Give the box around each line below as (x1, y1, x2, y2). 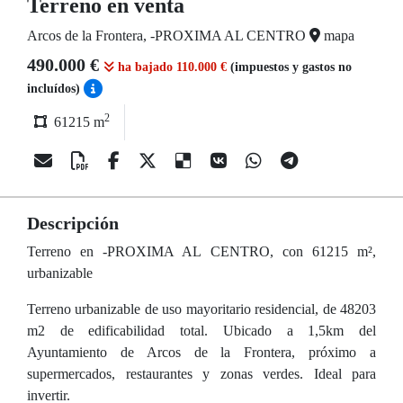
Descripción (27, 213, 119, 233)
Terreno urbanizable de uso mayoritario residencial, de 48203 (27, 301, 376, 317)
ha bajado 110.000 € (114, 60, 230, 74)
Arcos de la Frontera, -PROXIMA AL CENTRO (27, 28, 309, 43)
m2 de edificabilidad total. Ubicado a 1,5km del (27, 323, 376, 338)
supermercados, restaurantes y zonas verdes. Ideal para (27, 366, 376, 381)
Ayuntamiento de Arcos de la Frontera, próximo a (27, 345, 376, 360)
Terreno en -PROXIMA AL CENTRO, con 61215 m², (27, 244, 376, 259)
